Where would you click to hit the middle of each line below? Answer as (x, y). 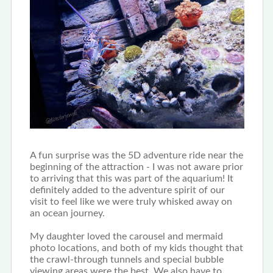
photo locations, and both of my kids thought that (136, 248)
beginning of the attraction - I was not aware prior (136, 167)
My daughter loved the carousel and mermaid (126, 236)
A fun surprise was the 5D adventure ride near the (136, 155)
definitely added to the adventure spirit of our (127, 190)
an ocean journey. (67, 213)
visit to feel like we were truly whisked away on (131, 201)
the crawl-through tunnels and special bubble (126, 259)
